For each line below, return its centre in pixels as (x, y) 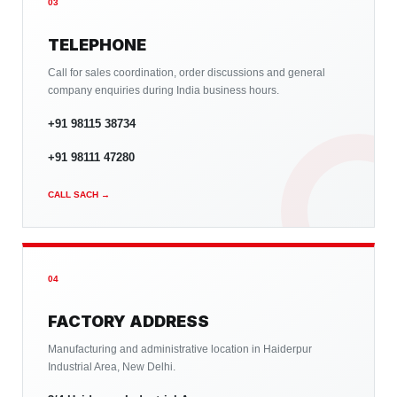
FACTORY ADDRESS (128, 321)
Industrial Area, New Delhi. (112, 367)
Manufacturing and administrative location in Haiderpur (180, 349)
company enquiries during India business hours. (163, 90)
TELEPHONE (97, 45)
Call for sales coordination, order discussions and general (187, 73)
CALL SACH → (79, 195)
